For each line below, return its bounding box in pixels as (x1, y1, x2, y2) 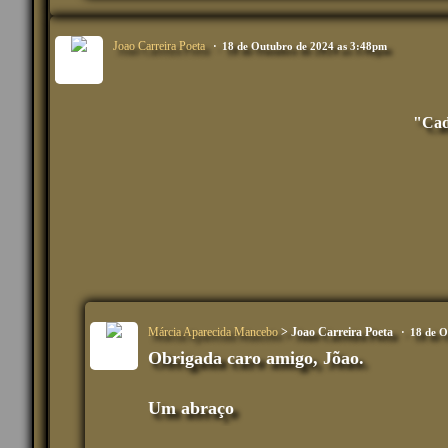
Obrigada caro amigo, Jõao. (148, 348, 364, 369)
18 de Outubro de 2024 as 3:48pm (222, 40, 387, 53)
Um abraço (148, 398, 234, 419)
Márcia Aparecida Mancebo (148, 325, 278, 340)
